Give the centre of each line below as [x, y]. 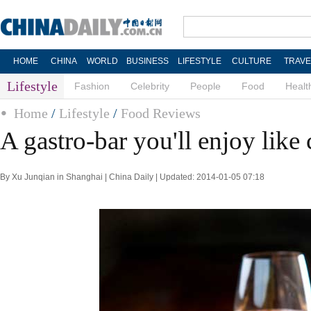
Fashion [92, 86]
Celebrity [150, 86]
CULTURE [251, 61]
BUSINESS [147, 61]
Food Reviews [161, 113]
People [205, 86]
